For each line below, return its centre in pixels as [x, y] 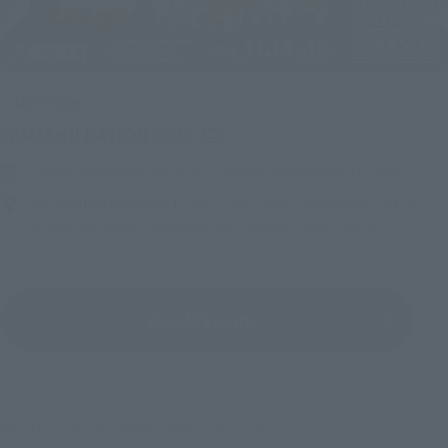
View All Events [199, 319]
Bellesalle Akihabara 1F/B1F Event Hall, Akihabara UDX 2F [223, 203]
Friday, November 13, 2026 [116, 171]
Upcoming [49, 102]
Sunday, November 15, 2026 [312, 171]
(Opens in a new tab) [276, 134]
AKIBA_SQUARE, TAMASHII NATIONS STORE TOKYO [204, 224]
